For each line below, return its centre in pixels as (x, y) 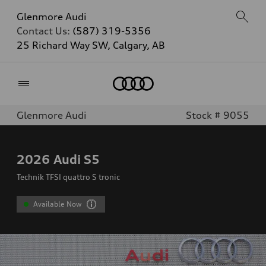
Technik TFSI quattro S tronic (68, 177)
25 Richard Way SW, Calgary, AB (91, 45)
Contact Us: (45, 31)
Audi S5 (77, 159)
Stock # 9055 (218, 115)
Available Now (58, 204)
